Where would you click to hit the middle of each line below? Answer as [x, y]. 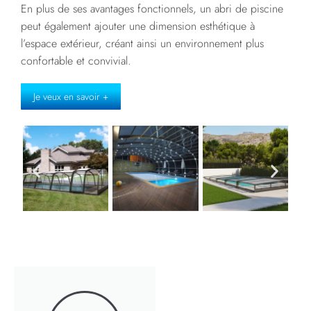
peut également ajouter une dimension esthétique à [138, 26]
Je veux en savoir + [71, 96]
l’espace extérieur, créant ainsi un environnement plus [142, 43]
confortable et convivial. [76, 60]
